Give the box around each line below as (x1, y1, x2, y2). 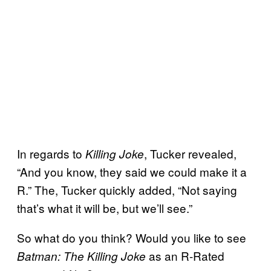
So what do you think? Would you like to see (17, 229, 246, 246)
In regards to (17, 145, 85, 162)
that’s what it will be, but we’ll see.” (17, 200, 192, 217)
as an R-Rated (146, 247, 224, 264)
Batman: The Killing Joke (17, 248, 146, 264)
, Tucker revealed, (144, 145, 237, 162)
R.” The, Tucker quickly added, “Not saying (17, 181, 237, 198)
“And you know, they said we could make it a (17, 163, 247, 180)
